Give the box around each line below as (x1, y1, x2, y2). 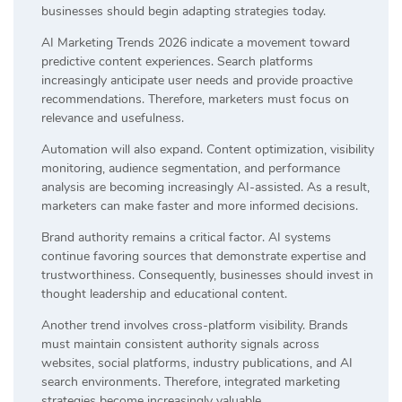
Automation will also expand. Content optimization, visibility (41, 140, 374, 158)
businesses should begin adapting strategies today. (41, 2, 326, 20)
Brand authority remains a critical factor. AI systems (41, 228, 331, 246)
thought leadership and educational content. (41, 284, 287, 302)
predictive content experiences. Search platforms (41, 52, 313, 70)
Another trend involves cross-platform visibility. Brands (41, 316, 348, 334)
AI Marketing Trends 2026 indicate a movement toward (41, 33, 350, 51)
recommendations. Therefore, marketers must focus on (41, 90, 349, 108)
